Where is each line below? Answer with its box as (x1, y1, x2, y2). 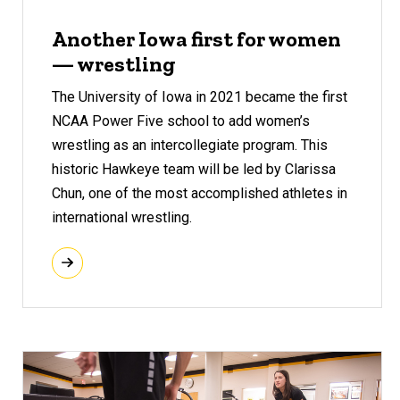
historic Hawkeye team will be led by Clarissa (52, 160, 337, 178)
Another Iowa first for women (52, 26, 342, 53)
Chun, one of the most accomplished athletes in (52, 184, 348, 202)
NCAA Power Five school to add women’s (52, 112, 311, 129)
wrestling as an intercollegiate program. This (52, 136, 329, 154)
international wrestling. (52, 208, 193, 226)
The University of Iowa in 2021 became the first (52, 87, 348, 105)
